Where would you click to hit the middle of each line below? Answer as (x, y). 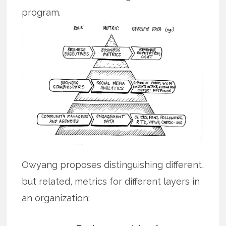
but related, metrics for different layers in (111, 181)
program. (41, 12)
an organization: (56, 198)
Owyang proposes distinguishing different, (113, 164)
